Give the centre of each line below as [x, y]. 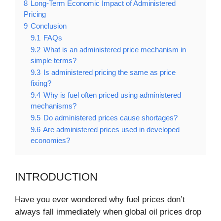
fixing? [41, 83]
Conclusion [49, 26]
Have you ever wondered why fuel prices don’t [100, 200]
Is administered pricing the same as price [110, 73]
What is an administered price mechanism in [115, 50]
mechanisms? [54, 106]
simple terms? [54, 61]
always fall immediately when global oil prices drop [108, 212]
